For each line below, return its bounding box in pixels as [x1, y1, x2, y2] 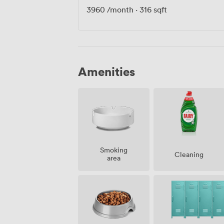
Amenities [78, 63, 135, 79]
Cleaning [174, 149, 204, 159]
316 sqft [139, 4, 167, 14]
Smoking [99, 144, 127, 154]
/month [105, 4, 133, 14]
